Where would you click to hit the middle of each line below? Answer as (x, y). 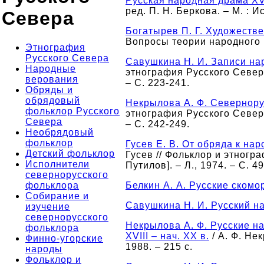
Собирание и (57, 196)
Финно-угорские (64, 238)
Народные (51, 68)
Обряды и (49, 90)
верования (52, 79)
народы (44, 249)
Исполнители (57, 164)
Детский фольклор (70, 153)
